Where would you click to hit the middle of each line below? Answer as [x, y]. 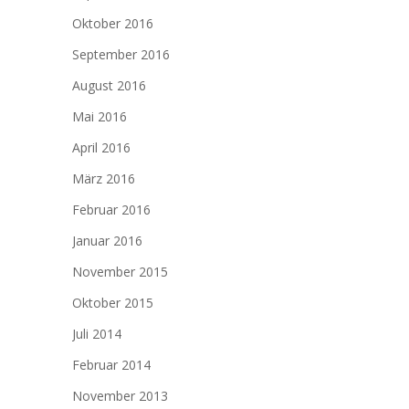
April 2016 [101, 147]
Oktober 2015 [113, 303]
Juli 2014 [97, 334]
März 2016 [104, 178]
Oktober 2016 [113, 23]
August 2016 [109, 85]
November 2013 [120, 396]
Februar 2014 [111, 365]
